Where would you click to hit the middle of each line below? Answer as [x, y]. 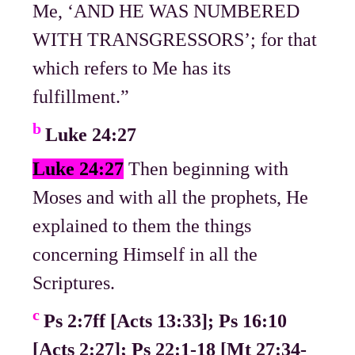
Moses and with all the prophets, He [171, 198]
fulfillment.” [81, 97]
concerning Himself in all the [145, 255]
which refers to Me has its [132, 69]
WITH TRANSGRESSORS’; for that [175, 40]
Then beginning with [206, 169]
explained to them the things [142, 226]
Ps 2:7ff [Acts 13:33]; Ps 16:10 [166, 321]
